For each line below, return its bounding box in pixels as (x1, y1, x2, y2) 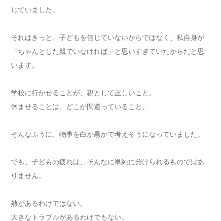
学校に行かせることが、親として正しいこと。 (11, 88, 156, 97)
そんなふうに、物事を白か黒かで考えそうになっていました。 (11, 130, 205, 139)
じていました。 (11, 5, 60, 14)
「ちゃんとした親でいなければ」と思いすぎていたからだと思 (11, 47, 205, 56)
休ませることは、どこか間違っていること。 (11, 102, 149, 111)
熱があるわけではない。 (11, 199, 87, 208)
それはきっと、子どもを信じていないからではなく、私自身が (11, 33, 205, 42)
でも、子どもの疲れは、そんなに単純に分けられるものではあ (11, 157, 205, 166)
